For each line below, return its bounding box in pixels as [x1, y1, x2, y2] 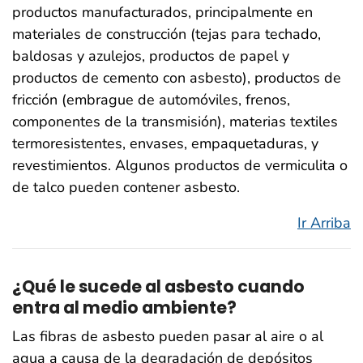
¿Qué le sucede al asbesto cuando [12, 275, 305, 299]
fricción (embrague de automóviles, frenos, [12, 90, 290, 110]
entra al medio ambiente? [12, 297, 237, 320]
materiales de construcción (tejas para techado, [12, 24, 321, 45]
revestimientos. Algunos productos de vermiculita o [12, 156, 348, 176]
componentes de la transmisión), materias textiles [12, 112, 338, 132]
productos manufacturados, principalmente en [12, 2, 313, 23]
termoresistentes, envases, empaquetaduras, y [12, 134, 318, 154]
